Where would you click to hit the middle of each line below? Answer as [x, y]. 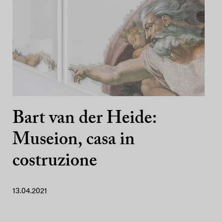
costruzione [55, 162]
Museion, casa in [74, 140]
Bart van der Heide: [84, 119]
